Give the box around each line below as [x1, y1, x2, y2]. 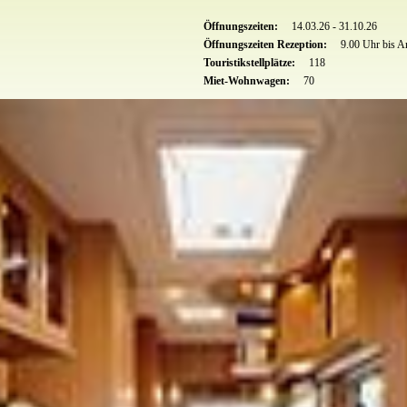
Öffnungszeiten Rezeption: [203, 37, 330, 51]
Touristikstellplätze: [203, 55, 298, 69]
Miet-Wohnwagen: [203, 74, 293, 87]
